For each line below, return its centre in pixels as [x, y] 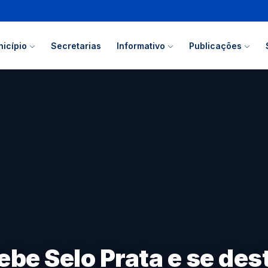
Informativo [142, 45]
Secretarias [76, 45]
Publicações [216, 45]
